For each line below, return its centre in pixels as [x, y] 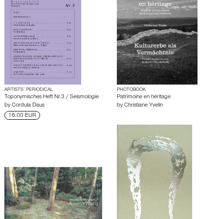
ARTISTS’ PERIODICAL [29, 90]
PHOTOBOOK [131, 90]
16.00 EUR [22, 116]
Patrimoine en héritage [144, 97]
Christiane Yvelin [143, 105]
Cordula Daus [28, 105]
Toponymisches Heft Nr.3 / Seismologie [52, 97]
